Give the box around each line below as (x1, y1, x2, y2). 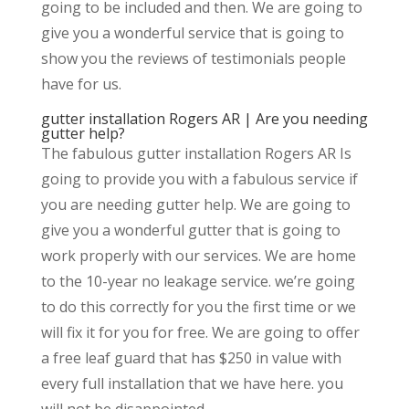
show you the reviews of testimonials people (40, 48, 346, 69)
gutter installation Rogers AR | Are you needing (40, 109, 368, 130)
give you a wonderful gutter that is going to (40, 220, 341, 241)
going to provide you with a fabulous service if (40, 169, 358, 190)
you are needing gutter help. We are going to (40, 194, 351, 215)
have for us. (40, 74, 121, 95)
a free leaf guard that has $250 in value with (40, 348, 341, 369)
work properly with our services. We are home (40, 246, 356, 267)
